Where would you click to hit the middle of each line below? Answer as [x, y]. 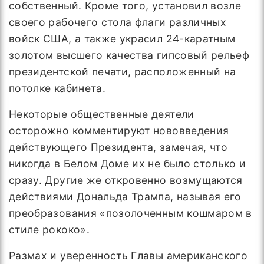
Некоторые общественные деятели [102, 114]
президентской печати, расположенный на [123, 72]
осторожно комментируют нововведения [119, 131]
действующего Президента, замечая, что [118, 147]
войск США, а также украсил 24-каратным [122, 39]
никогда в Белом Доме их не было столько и [128, 164]
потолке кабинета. [57, 88]
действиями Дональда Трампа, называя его [125, 197]
